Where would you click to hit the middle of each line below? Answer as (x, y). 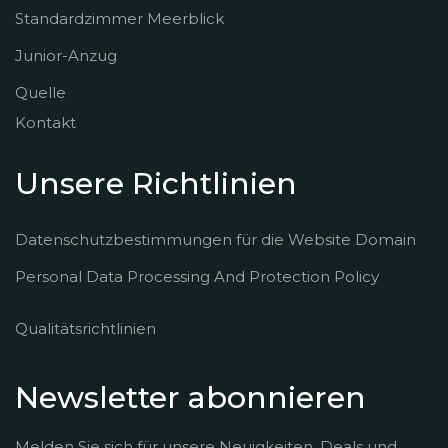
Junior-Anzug (66, 55)
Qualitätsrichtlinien (85, 328)
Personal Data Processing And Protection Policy (197, 276)
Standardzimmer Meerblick (119, 18)
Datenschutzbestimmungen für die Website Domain (215, 239)
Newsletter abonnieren (190, 397)
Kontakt (45, 121)
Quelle (40, 92)
